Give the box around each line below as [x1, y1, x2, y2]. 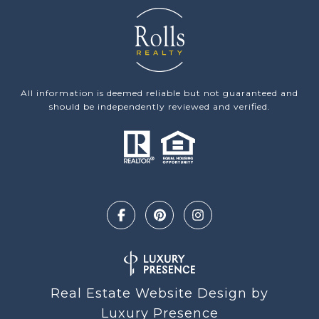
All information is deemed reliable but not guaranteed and [21, 88, 298, 99]
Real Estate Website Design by [51, 286, 268, 302]
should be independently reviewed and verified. [48, 101, 271, 113]
